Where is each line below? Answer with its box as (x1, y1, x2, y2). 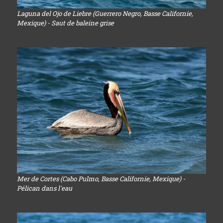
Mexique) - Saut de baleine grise (16, 18, 114, 28)
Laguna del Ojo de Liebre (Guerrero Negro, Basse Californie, (16, 9, 193, 18)
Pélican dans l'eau (16, 183, 72, 193)
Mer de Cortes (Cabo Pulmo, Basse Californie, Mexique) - (16, 174, 185, 183)
